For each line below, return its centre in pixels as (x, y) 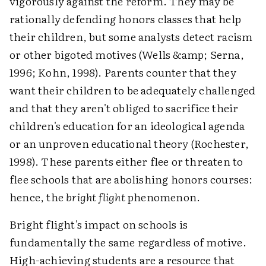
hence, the (38, 197)
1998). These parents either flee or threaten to (126, 161)
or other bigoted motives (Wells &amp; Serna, (127, 54)
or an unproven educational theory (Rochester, (129, 143)
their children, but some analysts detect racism (131, 37)
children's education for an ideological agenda (127, 126)
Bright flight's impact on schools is (99, 224)
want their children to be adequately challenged (133, 90)
